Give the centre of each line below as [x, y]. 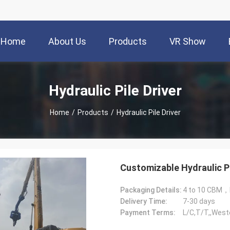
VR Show [188, 42]
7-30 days [199, 201]
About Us [67, 42]
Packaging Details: [151, 190]
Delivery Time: [144, 201]
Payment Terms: [148, 213]
